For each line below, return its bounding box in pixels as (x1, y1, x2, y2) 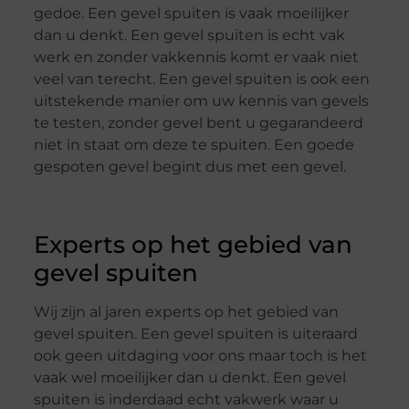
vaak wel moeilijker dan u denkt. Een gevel (33, 369, 346, 387)
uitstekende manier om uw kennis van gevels (33, 92, 369, 110)
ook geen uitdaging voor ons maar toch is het (33, 347, 367, 365)
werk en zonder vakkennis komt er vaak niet (33, 48, 359, 67)
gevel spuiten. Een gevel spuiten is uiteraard (33, 325, 358, 343)
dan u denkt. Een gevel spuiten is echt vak (33, 26, 345, 45)
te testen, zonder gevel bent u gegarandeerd (33, 114, 363, 132)
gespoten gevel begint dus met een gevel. (33, 158, 346, 176)
